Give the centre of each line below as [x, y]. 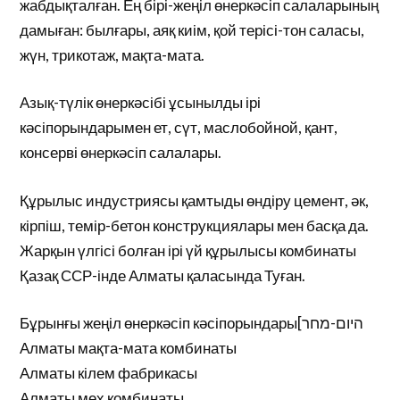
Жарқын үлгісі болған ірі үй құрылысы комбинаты [188, 250]
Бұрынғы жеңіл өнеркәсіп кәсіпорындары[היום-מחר [333, 323]
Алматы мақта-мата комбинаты [129, 348]
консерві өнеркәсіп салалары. [121, 152]
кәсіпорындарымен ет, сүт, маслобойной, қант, [179, 127]
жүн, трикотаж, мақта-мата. [112, 54]
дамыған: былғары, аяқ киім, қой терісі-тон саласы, [192, 29]
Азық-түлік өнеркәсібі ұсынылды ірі [141, 102]
